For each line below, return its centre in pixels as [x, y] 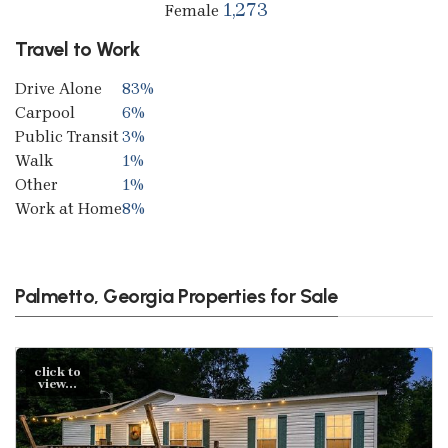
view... [57, 383]
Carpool [45, 112]
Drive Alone [58, 88]
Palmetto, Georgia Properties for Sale [176, 295]
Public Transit [67, 136]
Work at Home [68, 208]
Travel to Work [77, 48]
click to [57, 371]
